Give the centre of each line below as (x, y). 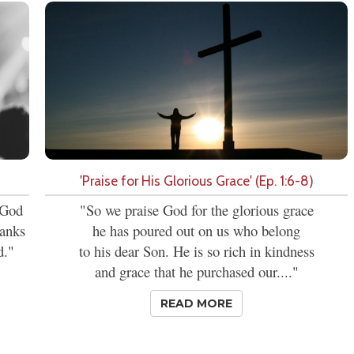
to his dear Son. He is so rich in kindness (196, 251)
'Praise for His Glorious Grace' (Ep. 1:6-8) (196, 181)
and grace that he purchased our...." (196, 272)
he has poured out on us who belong (196, 231)
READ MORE (196, 304)
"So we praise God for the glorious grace (196, 210)
